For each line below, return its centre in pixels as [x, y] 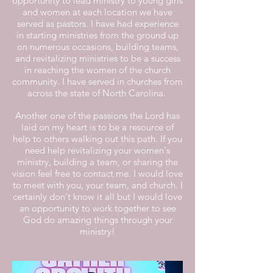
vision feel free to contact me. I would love [97, 173]
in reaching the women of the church [97, 70]
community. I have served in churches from [97, 81]
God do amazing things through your [97, 220]
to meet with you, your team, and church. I [97, 185]
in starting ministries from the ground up [97, 35]
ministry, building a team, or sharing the [97, 162]
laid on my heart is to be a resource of [97, 127]
